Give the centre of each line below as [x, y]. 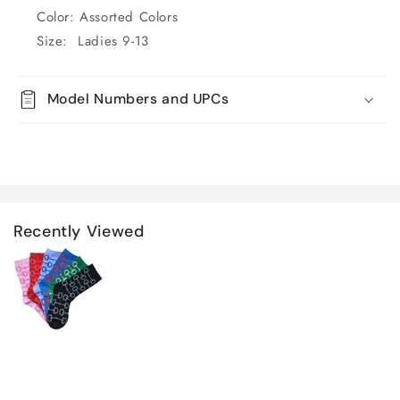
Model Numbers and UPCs [138, 98]
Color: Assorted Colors [108, 17]
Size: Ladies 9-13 [93, 41]
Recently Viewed [79, 231]
